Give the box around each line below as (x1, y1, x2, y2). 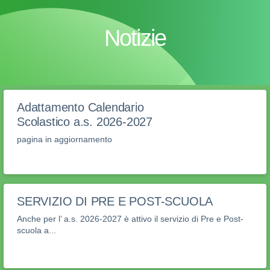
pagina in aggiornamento (17, 134, 112, 145)
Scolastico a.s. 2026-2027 (17, 115, 153, 129)
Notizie (104, 25, 166, 51)
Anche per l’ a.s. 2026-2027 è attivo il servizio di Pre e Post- (17, 214, 243, 224)
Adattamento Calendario (17, 101, 144, 115)
